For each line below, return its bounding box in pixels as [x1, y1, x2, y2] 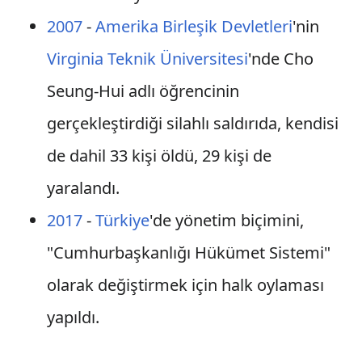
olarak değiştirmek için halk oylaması [46, 274, 324, 296]
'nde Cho [247, 48, 314, 69]
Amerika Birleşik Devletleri [95, 15, 293, 37]
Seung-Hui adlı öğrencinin [46, 80, 239, 102]
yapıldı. [46, 306, 99, 328]
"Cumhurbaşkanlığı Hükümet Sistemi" [46, 242, 330, 263]
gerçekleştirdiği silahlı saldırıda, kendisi [46, 112, 339, 134]
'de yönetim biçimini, [149, 209, 304, 231]
